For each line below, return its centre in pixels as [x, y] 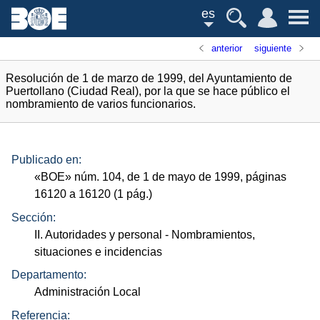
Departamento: [49, 275]
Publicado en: [46, 160]
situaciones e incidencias [99, 251]
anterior [227, 48]
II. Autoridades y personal [99, 234]
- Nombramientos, [209, 234]
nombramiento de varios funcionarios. [101, 104]
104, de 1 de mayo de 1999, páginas [193, 177]
